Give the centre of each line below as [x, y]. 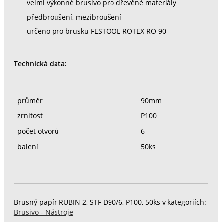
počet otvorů [38, 131]
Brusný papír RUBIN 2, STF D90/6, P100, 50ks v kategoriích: [110, 202]
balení [28, 146]
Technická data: [40, 64]
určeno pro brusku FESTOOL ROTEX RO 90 [96, 31]
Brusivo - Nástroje [43, 212]
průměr [30, 100]
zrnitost [30, 116]
